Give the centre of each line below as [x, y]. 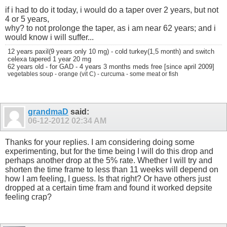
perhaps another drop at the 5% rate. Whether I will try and [109, 161]
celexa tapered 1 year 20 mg [49, 59]
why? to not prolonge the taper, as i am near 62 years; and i [110, 28]
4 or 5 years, [27, 19]
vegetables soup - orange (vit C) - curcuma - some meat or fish [93, 74]
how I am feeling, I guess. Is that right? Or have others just [108, 179]
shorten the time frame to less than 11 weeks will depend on [112, 170]
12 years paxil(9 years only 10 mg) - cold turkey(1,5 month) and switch [111, 52]
